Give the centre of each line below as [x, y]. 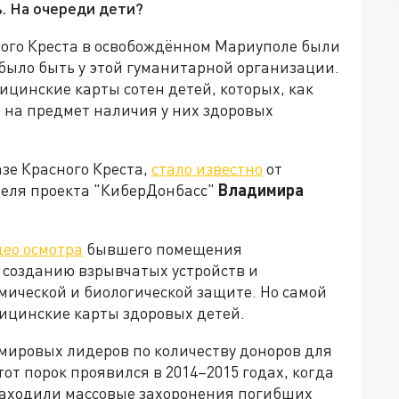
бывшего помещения [163, 248]
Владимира [261, 190]
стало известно [207, 168]
